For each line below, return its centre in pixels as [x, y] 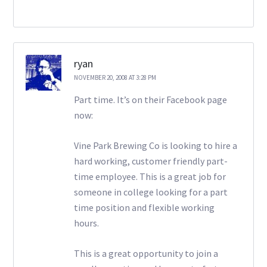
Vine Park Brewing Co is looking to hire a [155, 146]
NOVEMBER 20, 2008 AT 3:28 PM [115, 78]
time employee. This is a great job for [150, 177]
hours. [86, 223]
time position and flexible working [144, 208]
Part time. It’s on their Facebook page [150, 100]
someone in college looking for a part [150, 192]
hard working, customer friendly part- [150, 161]
